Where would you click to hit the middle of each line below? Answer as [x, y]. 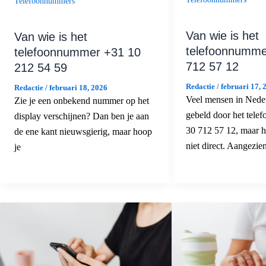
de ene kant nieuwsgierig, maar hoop [83, 131]
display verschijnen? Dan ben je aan [82, 116]
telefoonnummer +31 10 [77, 52]
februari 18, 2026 [78, 87]
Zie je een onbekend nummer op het [82, 100]
